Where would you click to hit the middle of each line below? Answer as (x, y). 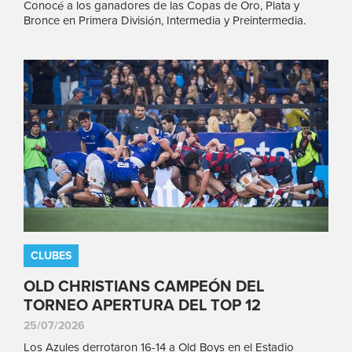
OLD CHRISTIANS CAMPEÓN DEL (144, 286)
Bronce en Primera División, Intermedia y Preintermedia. (165, 21)
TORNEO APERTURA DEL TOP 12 (142, 305)
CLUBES (51, 255)
